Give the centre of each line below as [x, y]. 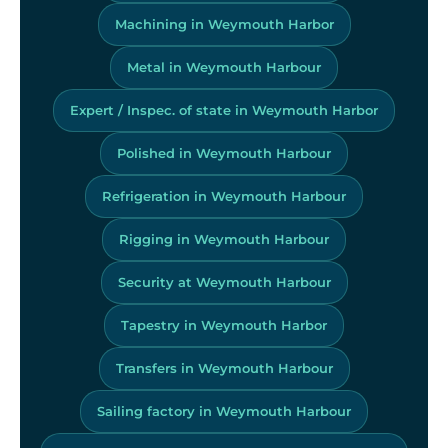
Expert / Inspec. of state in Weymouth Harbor [224, 109]
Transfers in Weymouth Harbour [224, 367]
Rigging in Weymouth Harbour [224, 238]
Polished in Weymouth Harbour [224, 152]
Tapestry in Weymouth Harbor [224, 324]
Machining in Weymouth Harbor [224, 23]
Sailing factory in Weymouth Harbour [224, 410]
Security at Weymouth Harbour [224, 281]
